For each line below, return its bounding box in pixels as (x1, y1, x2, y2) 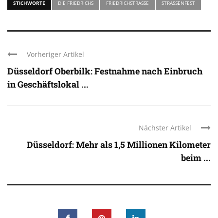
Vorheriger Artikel (27, 49, 84, 59)
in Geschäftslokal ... (7, 78, 89, 90)
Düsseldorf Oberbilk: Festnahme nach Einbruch (7, 65, 202, 77)
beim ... (181, 151, 211, 163)
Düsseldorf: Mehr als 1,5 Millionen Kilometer (27, 138, 211, 150)
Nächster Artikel (139, 123, 191, 132)
